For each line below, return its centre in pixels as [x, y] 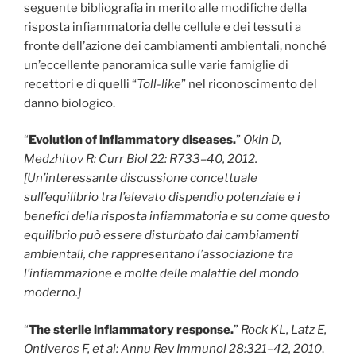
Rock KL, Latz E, [284, 329]
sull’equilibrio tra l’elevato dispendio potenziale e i [162, 197]
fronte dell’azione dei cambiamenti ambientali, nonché [175, 46]
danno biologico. [70, 103]
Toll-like [159, 84]
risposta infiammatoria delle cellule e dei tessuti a [163, 27]
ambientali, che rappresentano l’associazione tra [159, 255]
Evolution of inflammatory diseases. [132, 140]
